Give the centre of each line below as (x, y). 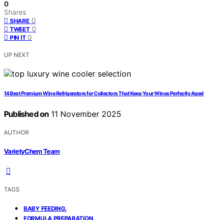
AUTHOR (16, 133)
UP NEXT (17, 55)
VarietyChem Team (32, 151)
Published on (27, 114)
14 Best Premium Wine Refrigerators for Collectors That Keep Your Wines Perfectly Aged (104, 94)
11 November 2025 (85, 114)
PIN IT (18, 38)
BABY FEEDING (44, 208)
